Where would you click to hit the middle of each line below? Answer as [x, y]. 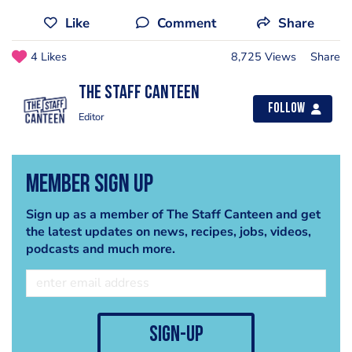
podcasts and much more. [100, 249]
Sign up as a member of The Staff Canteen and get [173, 214]
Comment [186, 24]
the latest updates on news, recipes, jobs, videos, [168, 231]
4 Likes [49, 57]
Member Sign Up [89, 185]
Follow [286, 109]
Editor [92, 117]
